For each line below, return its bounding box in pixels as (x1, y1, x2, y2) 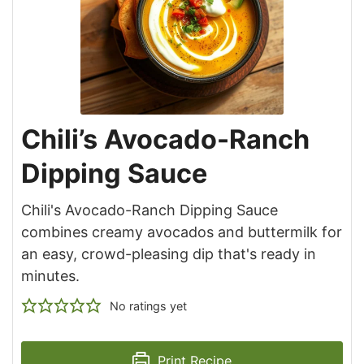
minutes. (21, 266, 80, 284)
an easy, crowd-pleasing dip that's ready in (21, 245, 316, 262)
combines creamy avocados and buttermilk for (21, 223, 342, 240)
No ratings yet (109, 298, 187, 313)
